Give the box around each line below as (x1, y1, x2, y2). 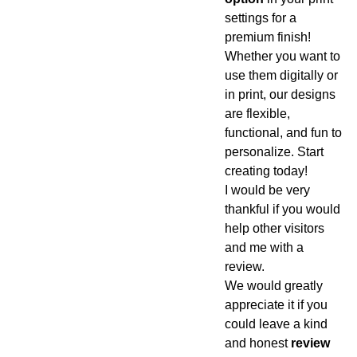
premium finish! (224, 30, 311, 44)
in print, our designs (224, 88, 335, 101)
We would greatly (224, 279, 323, 292)
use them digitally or (224, 69, 338, 82)
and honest (224, 336, 291, 350)
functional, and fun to (224, 126, 342, 139)
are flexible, (224, 107, 290, 120)
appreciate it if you (224, 298, 328, 312)
